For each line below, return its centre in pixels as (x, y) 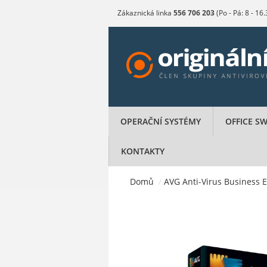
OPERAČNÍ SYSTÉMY (161, 121)
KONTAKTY (143, 151)
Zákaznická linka (145, 13)
